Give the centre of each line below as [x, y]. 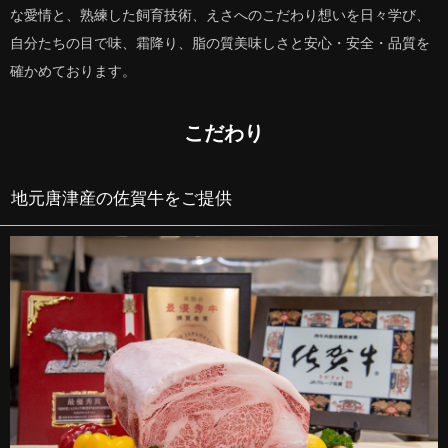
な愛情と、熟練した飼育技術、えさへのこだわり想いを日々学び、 [220, 15]
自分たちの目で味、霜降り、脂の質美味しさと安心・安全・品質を [220, 43]
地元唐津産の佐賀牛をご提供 [122, 198]
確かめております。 [73, 71]
